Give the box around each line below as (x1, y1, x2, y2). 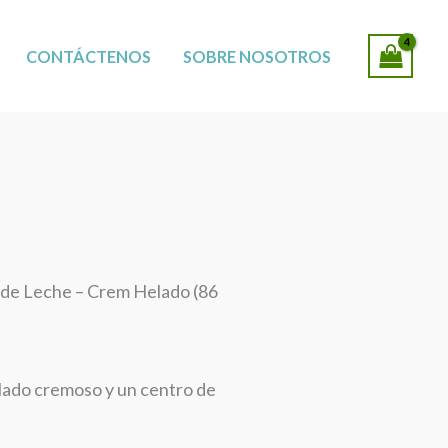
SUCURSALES (300, 22, 390, 48)
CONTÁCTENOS (26, 46, 152, 66)
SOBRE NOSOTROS (183, 46, 332, 66)
